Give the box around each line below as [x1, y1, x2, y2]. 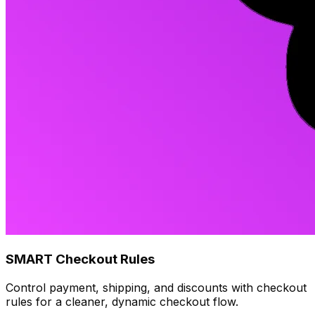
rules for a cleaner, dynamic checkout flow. [6, 294, 238, 309]
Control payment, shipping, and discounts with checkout [6, 280, 307, 295]
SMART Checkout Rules [6, 251, 155, 268]
